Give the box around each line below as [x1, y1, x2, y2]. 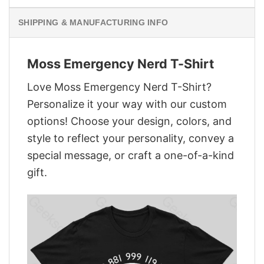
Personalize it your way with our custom [27, 97, 227, 110]
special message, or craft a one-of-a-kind [27, 148, 234, 161]
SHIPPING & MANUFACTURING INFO [18, 18, 169, 28]
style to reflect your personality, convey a [27, 131, 234, 144]
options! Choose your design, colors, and [27, 114, 232, 127]
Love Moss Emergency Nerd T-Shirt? [27, 80, 212, 93]
